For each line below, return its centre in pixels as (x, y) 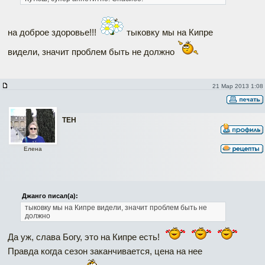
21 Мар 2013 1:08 (237, 86)
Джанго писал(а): (50, 196)
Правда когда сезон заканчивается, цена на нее (105, 251)
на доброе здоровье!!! (53, 32)
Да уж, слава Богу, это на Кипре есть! (85, 237)
